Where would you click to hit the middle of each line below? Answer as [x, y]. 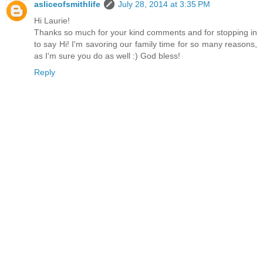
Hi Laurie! [52, 21]
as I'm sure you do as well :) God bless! [107, 56]
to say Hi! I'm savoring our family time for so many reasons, [146, 44]
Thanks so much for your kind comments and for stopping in [146, 33]
